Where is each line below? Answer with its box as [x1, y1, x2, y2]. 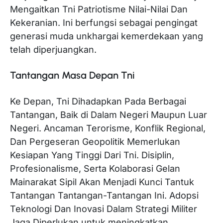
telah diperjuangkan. [10, 44, 97, 55]
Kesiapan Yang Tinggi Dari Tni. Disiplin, [10, 149, 174, 160]
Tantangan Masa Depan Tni [10, 69, 134, 82]
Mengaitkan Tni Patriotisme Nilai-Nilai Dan [10, 3, 188, 14]
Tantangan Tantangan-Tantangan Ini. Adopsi [10, 190, 199, 201]
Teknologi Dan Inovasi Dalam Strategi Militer [10, 203, 197, 214]
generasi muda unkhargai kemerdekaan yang [10, 30, 203, 41]
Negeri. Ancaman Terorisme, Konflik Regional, [10, 122, 206, 133]
